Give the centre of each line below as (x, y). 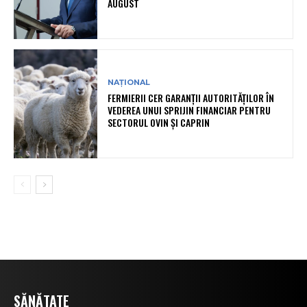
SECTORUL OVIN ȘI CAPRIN (159, 123)
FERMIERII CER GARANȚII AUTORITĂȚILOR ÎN (191, 98)
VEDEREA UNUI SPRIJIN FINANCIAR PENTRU (189, 110)
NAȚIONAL (129, 83)
